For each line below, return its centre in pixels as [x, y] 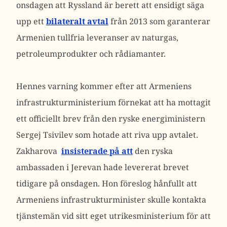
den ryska [153, 151]
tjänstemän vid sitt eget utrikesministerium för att [113, 216]
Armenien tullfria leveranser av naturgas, [97, 37]
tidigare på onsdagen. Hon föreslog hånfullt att [107, 183]
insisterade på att [97, 151]
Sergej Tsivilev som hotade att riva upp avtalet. [107, 135]
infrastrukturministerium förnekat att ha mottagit [113, 102]
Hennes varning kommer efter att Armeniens [104, 86]
